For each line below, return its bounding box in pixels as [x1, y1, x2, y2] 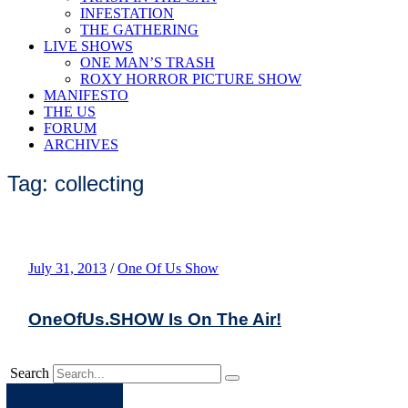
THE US [44, 104, 96, 119]
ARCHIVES [44, 137, 118, 152]
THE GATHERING [80, 22, 199, 37]
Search [10, 364, 49, 381]
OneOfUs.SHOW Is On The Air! [28, 309, 281, 329]
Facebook [63, 384, 120, 401]
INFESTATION [80, 5, 174, 21]
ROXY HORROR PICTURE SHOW [80, 71, 301, 87]
